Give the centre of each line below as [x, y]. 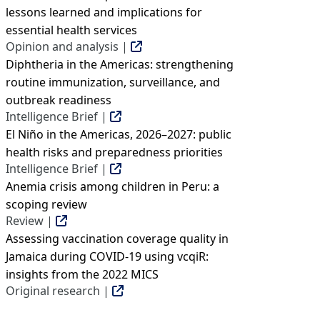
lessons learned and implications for [104, 12]
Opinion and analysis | [68, 46]
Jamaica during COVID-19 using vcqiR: [107, 256]
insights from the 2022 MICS [82, 274]
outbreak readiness [59, 100]
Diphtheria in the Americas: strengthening [120, 64]
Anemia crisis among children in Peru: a [112, 186]
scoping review [46, 204]
